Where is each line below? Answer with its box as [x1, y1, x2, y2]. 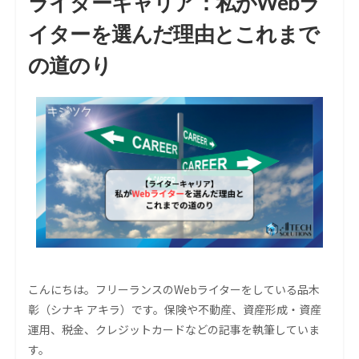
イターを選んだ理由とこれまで [28, 21, 319, 47]
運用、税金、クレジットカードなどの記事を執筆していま [28, 321, 320, 338]
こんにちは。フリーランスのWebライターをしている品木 [28, 281, 320, 298]
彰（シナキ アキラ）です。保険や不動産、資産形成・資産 [28, 301, 321, 318]
